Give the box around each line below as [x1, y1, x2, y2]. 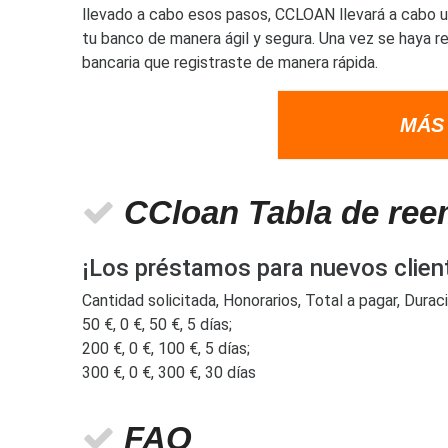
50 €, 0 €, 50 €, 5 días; [82, 315, 232, 335]
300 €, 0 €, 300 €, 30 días [82, 363, 256, 383]
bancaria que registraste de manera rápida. [82, 53, 378, 73]
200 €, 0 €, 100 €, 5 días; [82, 339, 250, 359]
